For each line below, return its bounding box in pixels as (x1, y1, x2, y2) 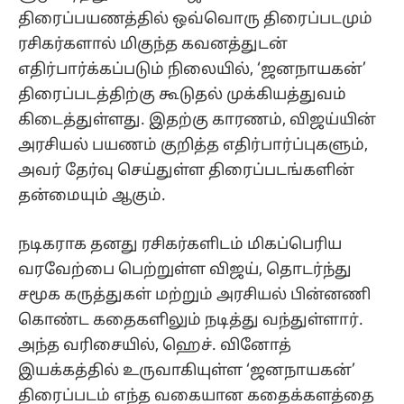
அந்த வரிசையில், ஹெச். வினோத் (18, 335, 291, 355)
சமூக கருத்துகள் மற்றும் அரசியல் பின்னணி (18, 285, 371, 305)
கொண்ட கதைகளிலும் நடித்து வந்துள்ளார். (18, 310, 363, 330)
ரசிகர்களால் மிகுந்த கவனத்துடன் (18, 34, 288, 54)
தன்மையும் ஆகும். (18, 186, 166, 206)
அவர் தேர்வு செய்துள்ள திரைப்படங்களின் (18, 161, 354, 180)
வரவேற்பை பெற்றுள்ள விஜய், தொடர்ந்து (18, 260, 352, 280)
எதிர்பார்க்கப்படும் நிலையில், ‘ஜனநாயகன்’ (18, 60, 366, 79)
